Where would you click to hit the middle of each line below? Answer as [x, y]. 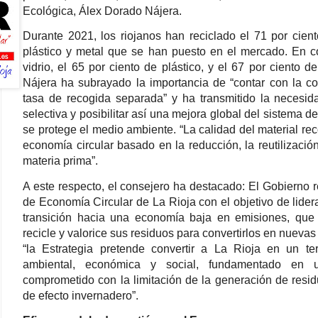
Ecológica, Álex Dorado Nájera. [102, 11]
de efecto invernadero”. [81, 295]
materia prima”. [60, 161]
